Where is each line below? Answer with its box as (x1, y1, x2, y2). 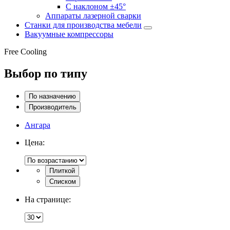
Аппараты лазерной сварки (45, 11, 141, 20)
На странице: (25, 195, 71, 204)
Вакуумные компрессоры (25, 29, 113, 39)
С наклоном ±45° (66, 2, 126, 11)
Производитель (29, 103, 76, 111)
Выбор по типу (4, 66, 87, 80)
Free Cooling (4, 47, 47, 56)
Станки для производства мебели (25, 20, 142, 29)
